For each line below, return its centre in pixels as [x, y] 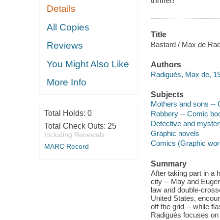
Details [61, 9]
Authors [166, 65]
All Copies [68, 27]
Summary [168, 164]
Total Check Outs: [76, 126]
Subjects [167, 94]
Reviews [65, 46]
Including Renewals [74, 134]
